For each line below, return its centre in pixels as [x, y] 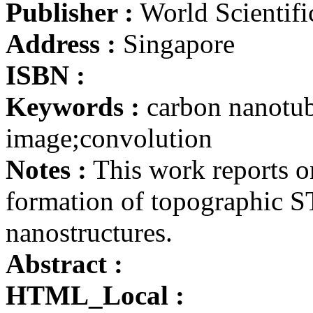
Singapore [175, 43]
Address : [61, 43]
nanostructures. [89, 232]
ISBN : [45, 75]
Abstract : [64, 263]
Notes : [46, 169]
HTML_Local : [95, 295]
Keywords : [73, 106]
